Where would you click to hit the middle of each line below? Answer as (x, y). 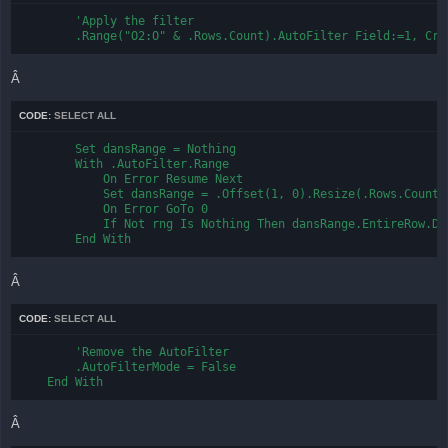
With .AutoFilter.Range (124, 164)
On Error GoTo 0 (113, 209)
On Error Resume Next (131, 179)
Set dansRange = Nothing (127, 149)
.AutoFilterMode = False (127, 366)
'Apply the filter (106, 21)
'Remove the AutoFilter (124, 351)
